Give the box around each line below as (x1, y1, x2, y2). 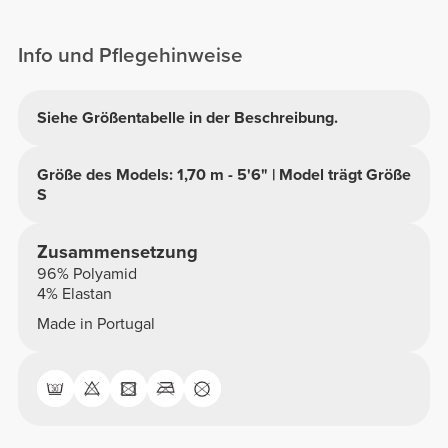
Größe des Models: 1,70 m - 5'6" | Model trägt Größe (36, 164, 411, 185)
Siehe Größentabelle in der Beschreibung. (36, 107, 338, 128)
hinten (27, 3, 73, 24)
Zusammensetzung (36, 241, 198, 264)
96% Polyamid (36, 264, 137, 285)
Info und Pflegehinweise (18, 43, 244, 69)
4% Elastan (36, 284, 112, 305)
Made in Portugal (36, 313, 155, 334)
